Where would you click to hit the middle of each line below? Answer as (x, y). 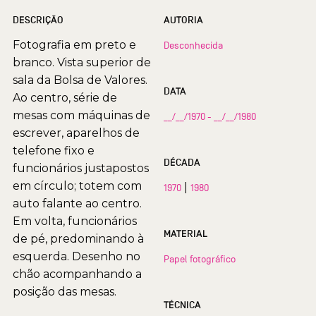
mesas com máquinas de (81, 116)
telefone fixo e (54, 151)
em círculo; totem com (77, 186)
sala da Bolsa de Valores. (80, 80)
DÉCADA (182, 163)
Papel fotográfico (200, 259)
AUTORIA (183, 20)
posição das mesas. (65, 292)
